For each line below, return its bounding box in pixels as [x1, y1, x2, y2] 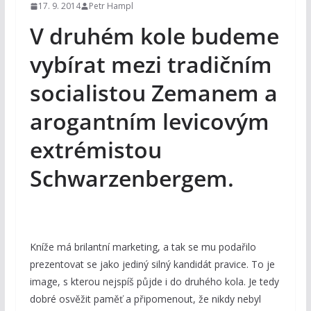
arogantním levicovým [29, 106, 269, 137]
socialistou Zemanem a [29, 78, 278, 108]
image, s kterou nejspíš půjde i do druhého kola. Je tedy [29, 275, 279, 289]
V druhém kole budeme [29, 21, 279, 51]
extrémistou [29, 135, 162, 165]
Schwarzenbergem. [29, 163, 234, 194]
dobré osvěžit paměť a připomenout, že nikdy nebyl [29, 292, 261, 306]
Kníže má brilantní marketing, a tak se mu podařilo [29, 240, 256, 254]
